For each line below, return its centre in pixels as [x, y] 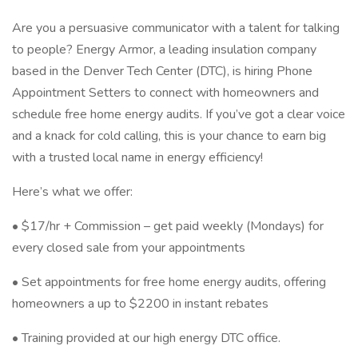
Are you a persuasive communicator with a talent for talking [176, 28]
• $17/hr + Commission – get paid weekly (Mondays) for [168, 226]
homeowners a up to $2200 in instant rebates [140, 304]
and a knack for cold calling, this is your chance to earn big [169, 136]
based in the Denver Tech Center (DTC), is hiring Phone [162, 71]
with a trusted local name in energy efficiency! [137, 157]
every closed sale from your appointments [129, 248]
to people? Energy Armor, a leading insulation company [164, 50]
